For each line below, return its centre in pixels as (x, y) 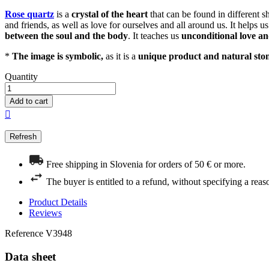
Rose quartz (29, 14)
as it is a (121, 56)
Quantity (21, 77)
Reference (25, 234)
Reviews (45, 213)
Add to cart (29, 101)
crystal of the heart (110, 14)
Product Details (58, 202)
